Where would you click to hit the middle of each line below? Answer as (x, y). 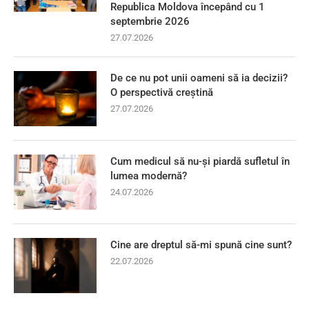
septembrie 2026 (150, 22)
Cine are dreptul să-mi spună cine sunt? (201, 245)
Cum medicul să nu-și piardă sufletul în (200, 162)
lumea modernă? (149, 176)
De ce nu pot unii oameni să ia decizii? (199, 78)
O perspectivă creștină (162, 93)
